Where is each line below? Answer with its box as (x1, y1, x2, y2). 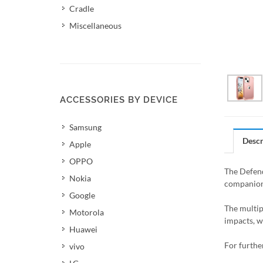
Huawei (69, 224, 97, 234)
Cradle (69, 4, 94, 14)
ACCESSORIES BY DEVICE (60, 95, 178, 105)
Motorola (69, 207, 104, 217)
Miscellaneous (69, 21, 122, 31)
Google (69, 190, 95, 200)
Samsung (69, 122, 102, 132)
